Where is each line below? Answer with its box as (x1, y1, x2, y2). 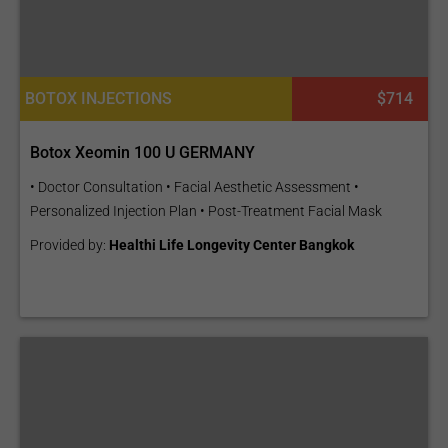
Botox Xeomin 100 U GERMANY (30, 143, 255, 162)
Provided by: (30, 237, 109, 253)
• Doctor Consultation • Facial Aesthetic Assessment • (30, 179, 359, 195)
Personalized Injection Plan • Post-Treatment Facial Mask (30, 203, 382, 219)
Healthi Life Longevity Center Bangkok (109, 237, 354, 253)
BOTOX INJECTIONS (25, 89, 173, 108)
